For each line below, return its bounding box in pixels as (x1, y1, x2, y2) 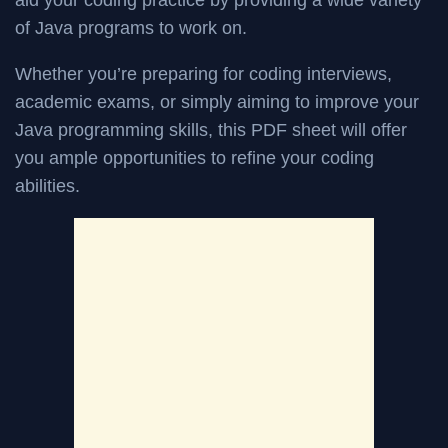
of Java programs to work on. (15, 18, 247, 39)
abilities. (15, 176, 80, 197)
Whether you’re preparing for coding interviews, (15, 64, 392, 85)
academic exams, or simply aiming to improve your (15, 92, 419, 113)
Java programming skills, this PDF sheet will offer (15, 120, 407, 141)
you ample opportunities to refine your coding (15, 148, 374, 169)
